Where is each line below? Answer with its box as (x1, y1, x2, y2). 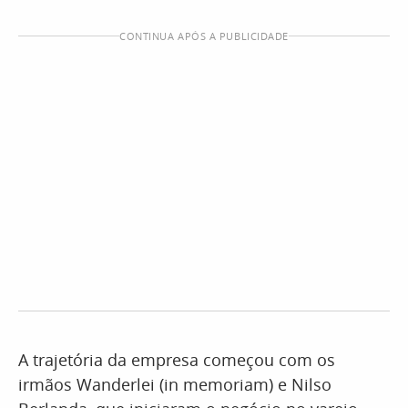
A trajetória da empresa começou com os (18, 349, 335, 371)
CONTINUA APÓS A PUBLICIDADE (119, 29, 289, 43)
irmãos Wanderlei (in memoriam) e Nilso (18, 373, 331, 395)
